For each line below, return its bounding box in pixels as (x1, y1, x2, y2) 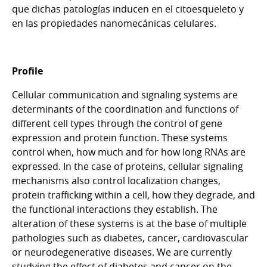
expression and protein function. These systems (12, 131, 228, 144)
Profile (12, 64, 43, 77)
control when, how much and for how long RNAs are (12, 145, 246, 159)
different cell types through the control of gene (12, 116, 222, 130)
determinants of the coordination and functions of (12, 102, 238, 116)
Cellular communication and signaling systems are (12, 88, 238, 101)
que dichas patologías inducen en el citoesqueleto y (12, 2, 244, 15)
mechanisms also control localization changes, (12, 173, 221, 187)
